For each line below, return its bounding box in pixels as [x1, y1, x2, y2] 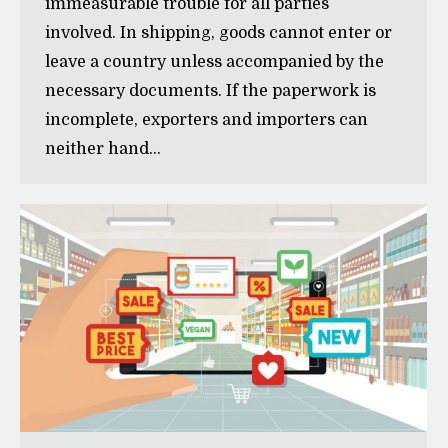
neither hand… [45, 139, 161, 158]
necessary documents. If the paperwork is [45, 81, 376, 100]
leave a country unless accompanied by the [45, 52, 384, 71]
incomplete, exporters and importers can [45, 110, 368, 129]
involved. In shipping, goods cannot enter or [45, 23, 392, 42]
